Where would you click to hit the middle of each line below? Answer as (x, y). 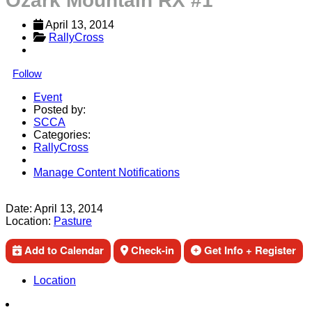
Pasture (73, 221)
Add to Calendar (63, 250)
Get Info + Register (249, 250)
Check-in (151, 250)
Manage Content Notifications (107, 172)
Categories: (62, 135)
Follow (27, 73)
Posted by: (60, 110)
